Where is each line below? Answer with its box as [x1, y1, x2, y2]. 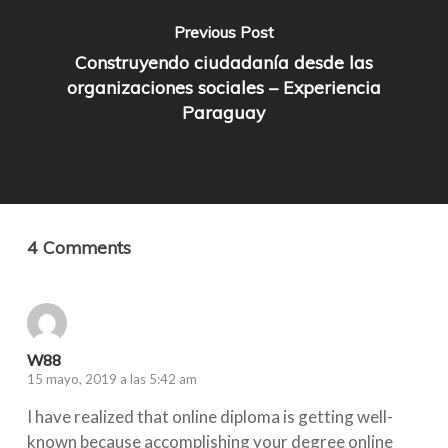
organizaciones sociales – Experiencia [66, 76, 381, 98]
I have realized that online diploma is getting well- [26, 405, 393, 427]
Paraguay [182, 101, 266, 123]
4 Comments [26, 236, 131, 259]
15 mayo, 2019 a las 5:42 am [26, 370, 197, 387]
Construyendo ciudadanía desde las [74, 51, 373, 73]
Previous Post [173, 22, 274, 42]
